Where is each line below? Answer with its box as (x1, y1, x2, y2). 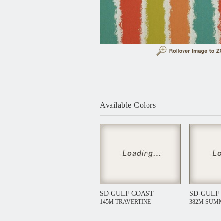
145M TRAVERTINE (100, 198, 151, 205)
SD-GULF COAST (100, 190, 154, 197)
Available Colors (100, 101, 156, 109)
